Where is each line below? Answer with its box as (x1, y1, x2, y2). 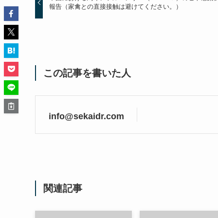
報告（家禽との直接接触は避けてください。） (49, 2, 182, 10)
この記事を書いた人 (43, 68, 131, 79)
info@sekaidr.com (48, 111, 124, 122)
